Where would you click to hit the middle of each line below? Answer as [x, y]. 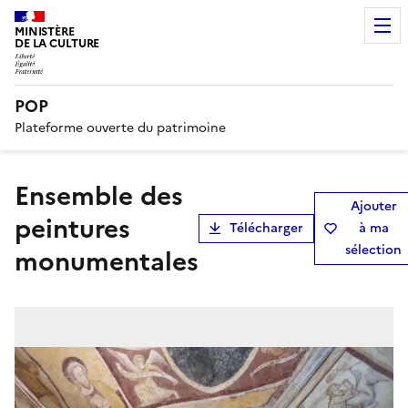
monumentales [107, 261]
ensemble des [22, 195]
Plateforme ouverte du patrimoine [120, 127]
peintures [72, 228]
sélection [373, 250]
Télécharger [266, 228]
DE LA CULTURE [57, 43]
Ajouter [373, 206]
